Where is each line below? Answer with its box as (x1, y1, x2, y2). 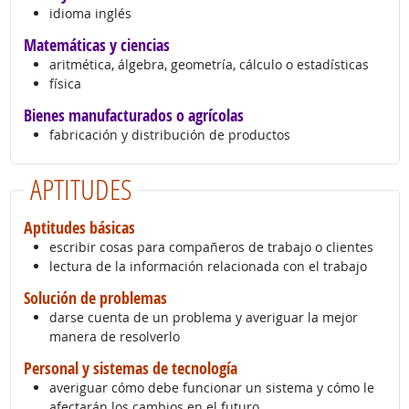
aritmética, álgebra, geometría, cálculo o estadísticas (48, 56, 369, 74)
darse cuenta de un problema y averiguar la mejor (48, 309, 358, 327)
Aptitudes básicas (23, 216, 135, 239)
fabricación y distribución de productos (48, 126, 290, 144)
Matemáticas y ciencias (23, 34, 170, 57)
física (48, 75, 81, 93)
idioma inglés (48, 5, 131, 23)
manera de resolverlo (48, 328, 180, 346)
